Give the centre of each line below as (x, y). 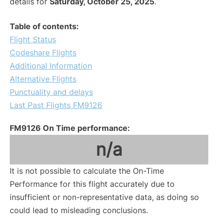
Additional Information (51, 66)
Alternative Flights (43, 79)
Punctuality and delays (51, 92)
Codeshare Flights (43, 53)
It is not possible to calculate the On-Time (87, 171)
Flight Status (33, 40)
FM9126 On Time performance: (70, 128)
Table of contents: (44, 27)
